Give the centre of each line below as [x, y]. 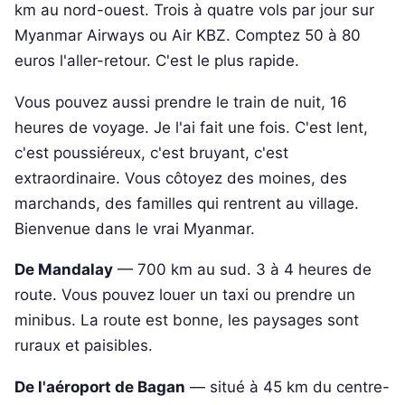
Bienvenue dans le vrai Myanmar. [135, 228]
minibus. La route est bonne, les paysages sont [187, 320]
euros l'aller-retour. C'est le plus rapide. [157, 61]
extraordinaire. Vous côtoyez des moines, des [181, 178]
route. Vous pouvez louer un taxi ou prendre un [185, 295]
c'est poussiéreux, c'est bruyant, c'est [151, 152]
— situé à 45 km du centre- [287, 386]
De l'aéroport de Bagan [100, 386]
